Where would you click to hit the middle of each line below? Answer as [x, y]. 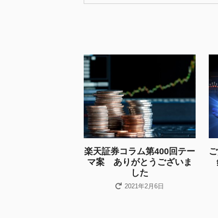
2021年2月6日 [145, 186]
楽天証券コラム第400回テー [140, 152]
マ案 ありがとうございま [140, 162]
